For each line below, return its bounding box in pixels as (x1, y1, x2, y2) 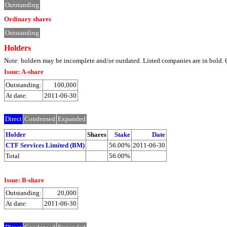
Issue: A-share (4, 68, 44, 76)
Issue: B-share (4, 176, 44, 184)
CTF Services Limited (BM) (6, 141, 85, 149)
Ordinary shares (4, 15, 51, 23)
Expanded (58, 115, 86, 123)
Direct (5, 115, 22, 123)
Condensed (24, 115, 55, 123)
